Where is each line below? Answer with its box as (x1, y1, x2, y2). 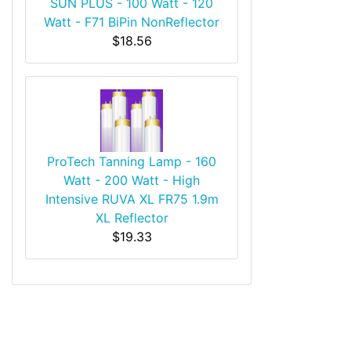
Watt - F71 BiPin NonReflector (44, 13, 219, 30)
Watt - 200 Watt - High (63, 172, 200, 188)
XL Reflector (95, 209, 168, 226)
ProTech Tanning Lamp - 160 (47, 153, 216, 169)
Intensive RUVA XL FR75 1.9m (45, 190, 219, 207)
